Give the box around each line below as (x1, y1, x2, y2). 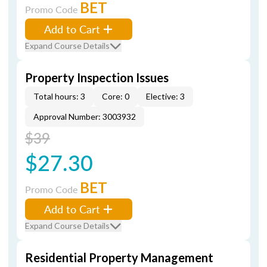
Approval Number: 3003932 (33, 111, 136, 122)
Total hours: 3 (33, 91, 85, 101)
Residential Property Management (25, 250, 213, 265)
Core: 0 (102, 91, 129, 101)
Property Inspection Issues (25, 70, 169, 85)
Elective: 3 (146, 91, 185, 101)
